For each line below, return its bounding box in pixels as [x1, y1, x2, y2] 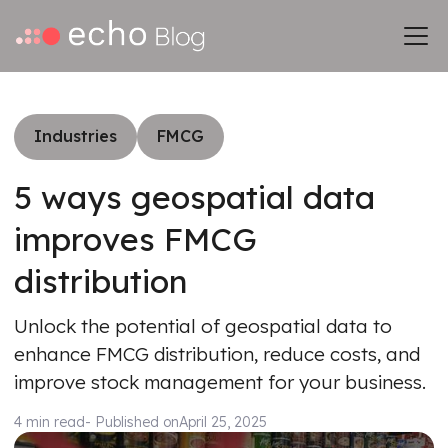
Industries [34, 126, 117, 146]
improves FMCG [14, 219, 257, 259]
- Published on [85, 413, 179, 431]
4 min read [14, 413, 85, 431]
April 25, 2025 [179, 413, 267, 431]
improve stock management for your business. [14, 370, 426, 394]
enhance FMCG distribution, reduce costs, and [14, 342, 420, 366]
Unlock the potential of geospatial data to [14, 314, 392, 338]
